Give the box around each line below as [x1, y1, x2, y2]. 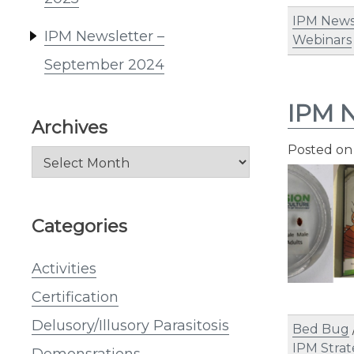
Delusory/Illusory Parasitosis [32, 316, 229, 334]
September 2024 [44, 56, 164, 74]
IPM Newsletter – [44, 28, 164, 46]
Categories [32, 215, 127, 238]
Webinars [292, 32, 352, 47]
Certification [32, 288, 119, 306]
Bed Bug [292, 322, 349, 337]
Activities [32, 259, 96, 277]
